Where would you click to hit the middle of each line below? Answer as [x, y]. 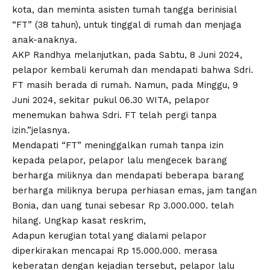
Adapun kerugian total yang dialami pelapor [109, 236]
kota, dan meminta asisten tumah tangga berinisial [124, 10]
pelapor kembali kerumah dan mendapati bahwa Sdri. [133, 70]
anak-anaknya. [45, 40]
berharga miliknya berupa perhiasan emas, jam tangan [134, 190]
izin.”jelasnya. [41, 130]
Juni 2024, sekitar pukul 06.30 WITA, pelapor [111, 100]
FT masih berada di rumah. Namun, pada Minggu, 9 [125, 85]
